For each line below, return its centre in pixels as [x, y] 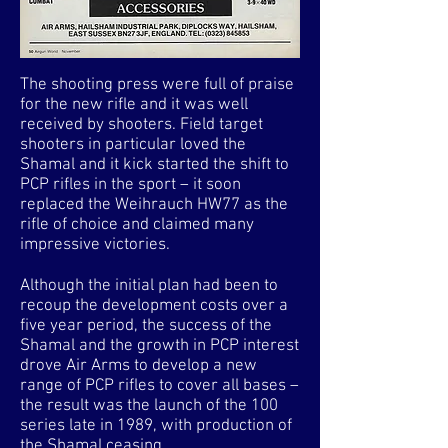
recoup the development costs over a [154, 306]
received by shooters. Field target [141, 125]
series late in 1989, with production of [156, 426]
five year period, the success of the [146, 326]
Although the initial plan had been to [149, 286]
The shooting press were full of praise [157, 85]
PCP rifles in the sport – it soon [130, 185]
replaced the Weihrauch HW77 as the [154, 205]
